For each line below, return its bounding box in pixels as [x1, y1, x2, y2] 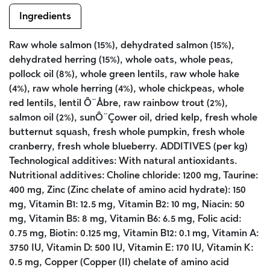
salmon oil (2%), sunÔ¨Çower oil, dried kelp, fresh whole [9, 111, 257, 123]
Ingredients [19, 10, 71, 22]
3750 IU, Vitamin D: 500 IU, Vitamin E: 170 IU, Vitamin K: [9, 241, 253, 253]
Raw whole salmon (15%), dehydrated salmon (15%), [9, 39, 234, 51]
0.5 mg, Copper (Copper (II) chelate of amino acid [9, 256, 229, 268]
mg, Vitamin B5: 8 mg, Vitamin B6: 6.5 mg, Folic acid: [9, 212, 241, 224]
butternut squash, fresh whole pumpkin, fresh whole [9, 125, 245, 137]
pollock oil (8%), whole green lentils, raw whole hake [9, 67, 239, 80]
